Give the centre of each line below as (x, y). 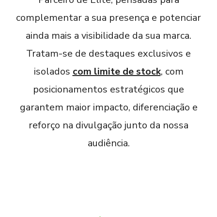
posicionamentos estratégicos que (108, 89)
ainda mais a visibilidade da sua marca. (108, 36)
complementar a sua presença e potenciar (108, 18)
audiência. (108, 143)
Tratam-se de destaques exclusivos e (108, 54)
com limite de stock (116, 71)
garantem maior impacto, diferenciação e (108, 107)
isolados (53, 71)
